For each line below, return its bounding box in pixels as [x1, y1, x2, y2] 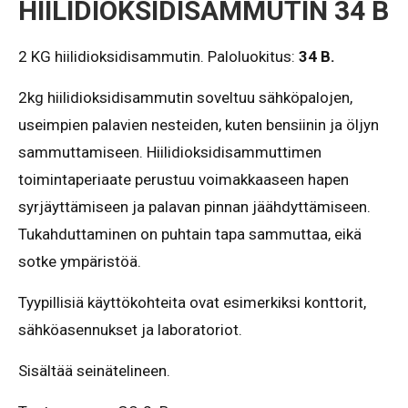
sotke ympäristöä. [18, 252, 141, 270]
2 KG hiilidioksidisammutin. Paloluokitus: [18, 47, 299, 66]
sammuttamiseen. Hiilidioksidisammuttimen [18, 143, 321, 161]
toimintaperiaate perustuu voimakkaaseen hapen [18, 170, 349, 189]
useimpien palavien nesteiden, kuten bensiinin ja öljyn [18, 116, 379, 134]
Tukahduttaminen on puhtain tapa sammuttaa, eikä [18, 225, 362, 243]
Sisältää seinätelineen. [18, 362, 170, 380]
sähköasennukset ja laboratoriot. [18, 321, 242, 339]
